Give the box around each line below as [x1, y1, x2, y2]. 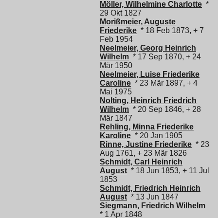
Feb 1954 [100, 35, 133, 44]
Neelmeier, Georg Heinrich [100, 44, 196, 53]
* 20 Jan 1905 [131, 131, 182, 140]
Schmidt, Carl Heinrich [100, 158, 182, 166]
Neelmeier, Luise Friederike [100, 70, 200, 79]
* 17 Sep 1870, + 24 [129, 53, 201, 61]
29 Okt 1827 [100, 9, 142, 18]
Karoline [100, 131, 131, 140]
